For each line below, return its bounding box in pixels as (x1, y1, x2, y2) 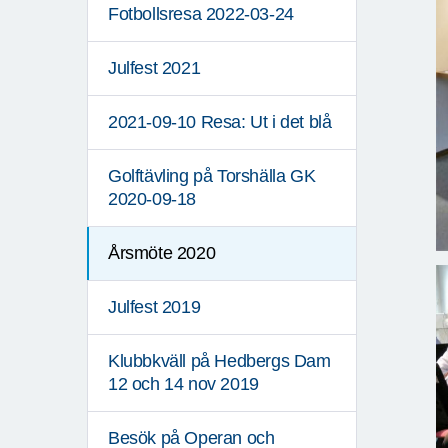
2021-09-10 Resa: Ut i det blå (108, 112, 332, 133)
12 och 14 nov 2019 (108, 374, 259, 395)
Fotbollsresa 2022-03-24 (108, 4, 294, 25)
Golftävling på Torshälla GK (108, 166, 316, 187)
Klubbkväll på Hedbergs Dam (108, 351, 331, 372)
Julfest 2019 (108, 297, 201, 318)
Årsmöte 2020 (108, 243, 216, 264)
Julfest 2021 (108, 58, 201, 79)
